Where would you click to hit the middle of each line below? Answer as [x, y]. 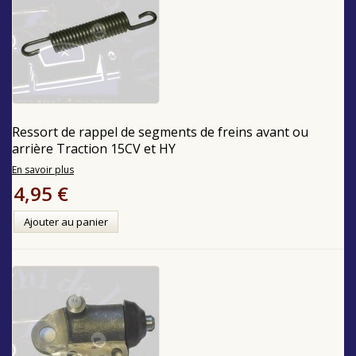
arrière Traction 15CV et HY [94, 148]
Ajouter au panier [66, 221]
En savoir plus [43, 169]
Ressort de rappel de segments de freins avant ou [160, 132]
